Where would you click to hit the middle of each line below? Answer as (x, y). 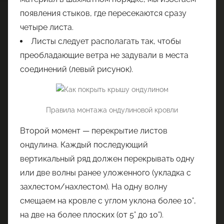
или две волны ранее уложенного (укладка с (105, 173)
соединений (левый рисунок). (76, 69)
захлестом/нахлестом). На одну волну (94, 187)
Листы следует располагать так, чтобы (106, 41)
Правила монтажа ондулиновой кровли (112, 110)
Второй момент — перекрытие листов (94, 131)
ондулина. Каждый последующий (84, 145)
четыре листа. (47, 27)
